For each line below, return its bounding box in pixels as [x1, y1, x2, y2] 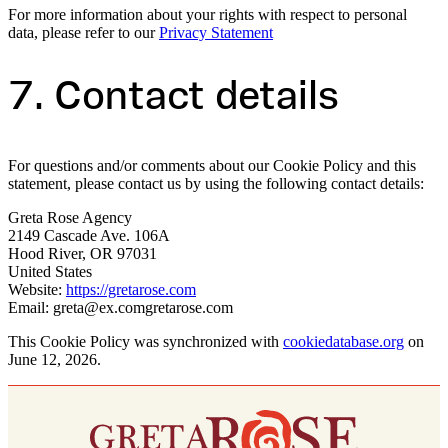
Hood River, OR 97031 [8, 244, 157, 262]
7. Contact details [8, 79, 339, 120]
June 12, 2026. [8, 350, 101, 368]
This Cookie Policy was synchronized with [8, 332, 283, 350]
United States [8, 262, 92, 280]
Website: [8, 280, 66, 298]
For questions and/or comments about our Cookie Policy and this [8, 156, 416, 174]
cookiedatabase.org [283, 332, 404, 350]
